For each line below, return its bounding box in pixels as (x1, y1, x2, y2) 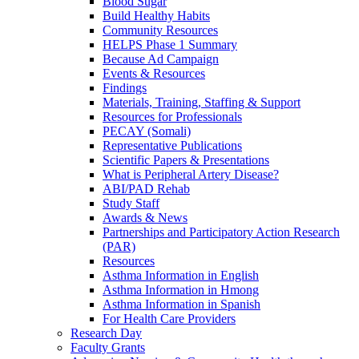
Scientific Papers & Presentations (103, 153, 269, 167)
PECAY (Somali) (103, 124, 191, 139)
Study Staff (103, 196, 159, 211)
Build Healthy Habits (103, 9, 210, 23)
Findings (103, 81, 147, 95)
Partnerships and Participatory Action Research (103, 225, 340, 240)
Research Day (71, 326, 142, 341)
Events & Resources (103, 67, 205, 81)
